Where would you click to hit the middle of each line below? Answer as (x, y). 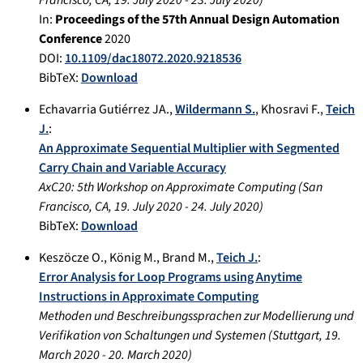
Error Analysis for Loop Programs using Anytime (171, 277)
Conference (70, 38)
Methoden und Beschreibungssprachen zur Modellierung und (196, 316)
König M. (133, 257)
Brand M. (186, 257)
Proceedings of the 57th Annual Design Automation (197, 19)
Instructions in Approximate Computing (149, 296)
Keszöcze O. (71, 257)
